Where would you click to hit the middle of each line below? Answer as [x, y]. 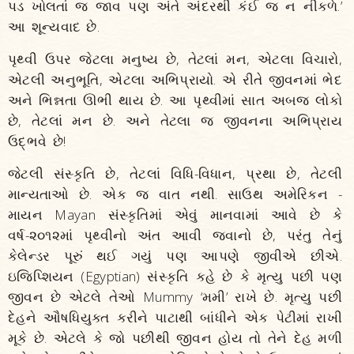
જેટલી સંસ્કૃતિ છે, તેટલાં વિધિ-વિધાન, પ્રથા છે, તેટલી [175, 173]
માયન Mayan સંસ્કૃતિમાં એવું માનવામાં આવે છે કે [175, 215]
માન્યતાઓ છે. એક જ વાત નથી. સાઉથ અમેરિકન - [175, 194]
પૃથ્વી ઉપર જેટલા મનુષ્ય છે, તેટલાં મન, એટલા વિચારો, [175, 59]
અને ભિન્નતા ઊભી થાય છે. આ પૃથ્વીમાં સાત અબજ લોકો [175, 100]
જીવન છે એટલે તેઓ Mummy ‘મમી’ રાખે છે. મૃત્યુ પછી [175, 297]
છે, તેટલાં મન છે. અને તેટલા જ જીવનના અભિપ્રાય [175, 121]
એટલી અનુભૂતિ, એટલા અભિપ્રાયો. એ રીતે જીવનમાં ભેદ [175, 79]
